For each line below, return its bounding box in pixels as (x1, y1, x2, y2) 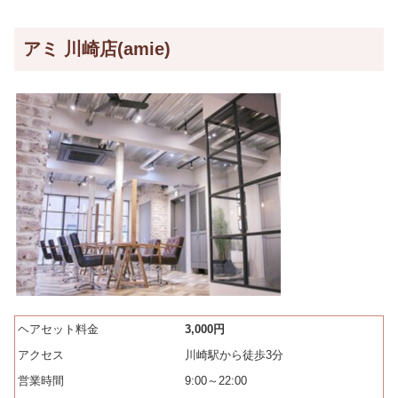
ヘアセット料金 (18, 322, 99, 337)
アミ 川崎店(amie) (23, 38, 171, 59)
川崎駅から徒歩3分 (185, 348, 283, 362)
